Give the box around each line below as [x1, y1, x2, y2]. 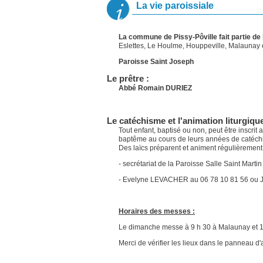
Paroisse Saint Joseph [119, 58, 194, 66]
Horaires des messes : [119, 207, 195, 215]
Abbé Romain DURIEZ [119, 84, 192, 92]
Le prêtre [107, 73, 144, 83]
